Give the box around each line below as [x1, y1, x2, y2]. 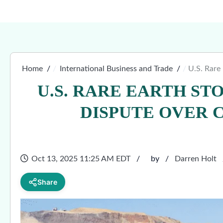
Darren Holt [175, 155, 217, 163]
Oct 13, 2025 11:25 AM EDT [31, 155, 130, 163]
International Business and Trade [60, 65, 173, 73]
